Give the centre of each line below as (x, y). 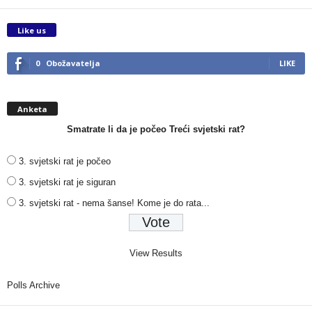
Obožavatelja (73, 63)
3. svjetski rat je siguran (67, 182)
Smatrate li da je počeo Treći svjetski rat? (156, 130)
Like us (32, 30)
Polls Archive (33, 286)
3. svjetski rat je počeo (65, 162)
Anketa (32, 109)
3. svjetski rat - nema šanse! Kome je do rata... (114, 203)
